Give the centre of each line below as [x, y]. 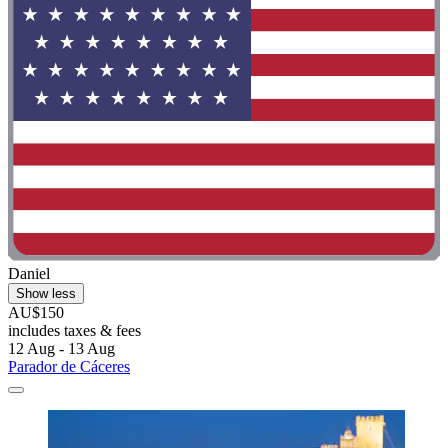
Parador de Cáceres [69, 366]
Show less [46, 293]
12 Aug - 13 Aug [61, 348]
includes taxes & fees [74, 330]
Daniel [29, 273]
